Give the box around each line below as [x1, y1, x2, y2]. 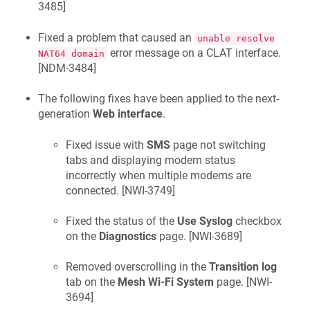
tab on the [66, 275, 118, 289]
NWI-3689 [192, 229, 239, 243]
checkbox [232, 214, 282, 228]
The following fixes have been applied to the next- [38, 92, 279, 106]
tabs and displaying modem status [66, 153, 235, 167]
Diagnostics [99, 229, 156, 243]
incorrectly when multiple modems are [66, 168, 251, 182]
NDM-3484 [41, 61, 93, 75]
